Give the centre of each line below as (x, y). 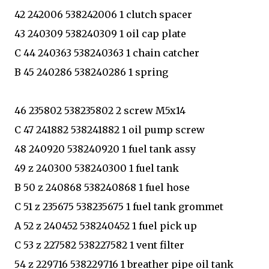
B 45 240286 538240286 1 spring (91, 72)
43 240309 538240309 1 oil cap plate (100, 33)
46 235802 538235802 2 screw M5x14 (100, 110)
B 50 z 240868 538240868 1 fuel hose (102, 187)
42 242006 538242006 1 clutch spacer (103, 14)
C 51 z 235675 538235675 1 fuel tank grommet (119, 206)
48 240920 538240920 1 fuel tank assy (105, 149)
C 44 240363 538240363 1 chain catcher (107, 53)
